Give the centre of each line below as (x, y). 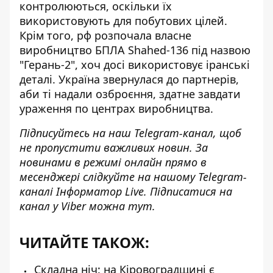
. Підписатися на (188, 191)
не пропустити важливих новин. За (114, 147)
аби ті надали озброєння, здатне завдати (130, 94)
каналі (38, 191)
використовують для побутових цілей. (123, 21)
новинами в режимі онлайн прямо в (113, 162)
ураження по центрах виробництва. (116, 108)
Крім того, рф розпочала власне (105, 35)
